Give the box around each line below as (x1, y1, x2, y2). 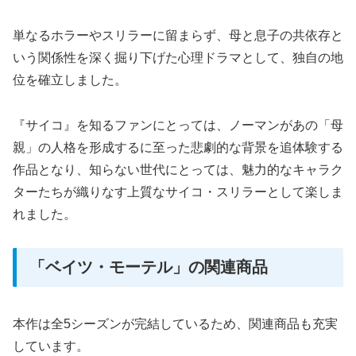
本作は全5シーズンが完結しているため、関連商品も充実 (13, 316, 338, 331)
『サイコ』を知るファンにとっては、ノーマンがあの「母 (13, 118, 343, 132)
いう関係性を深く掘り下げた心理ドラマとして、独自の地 (13, 50, 343, 64)
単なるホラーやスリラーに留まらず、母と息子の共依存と (13, 28, 343, 42)
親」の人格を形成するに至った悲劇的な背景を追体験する (13, 140, 343, 154)
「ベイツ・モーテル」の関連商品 (29, 258, 268, 277)
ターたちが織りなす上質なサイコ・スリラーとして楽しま (13, 184, 343, 199)
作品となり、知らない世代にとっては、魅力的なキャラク (13, 162, 343, 176)
